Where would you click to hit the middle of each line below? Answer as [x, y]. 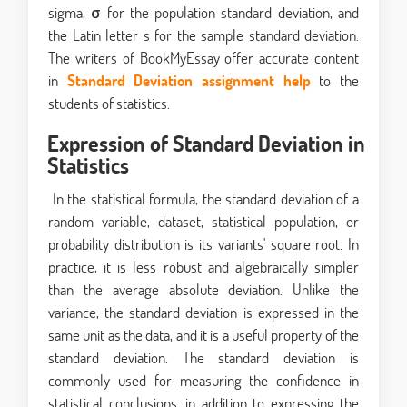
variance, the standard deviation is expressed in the [203, 313]
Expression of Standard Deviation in [206, 144]
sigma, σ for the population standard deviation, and [203, 13]
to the [339, 81]
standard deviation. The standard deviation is [203, 358]
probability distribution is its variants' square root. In [203, 244]
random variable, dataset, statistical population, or [203, 222]
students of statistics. [109, 104]
